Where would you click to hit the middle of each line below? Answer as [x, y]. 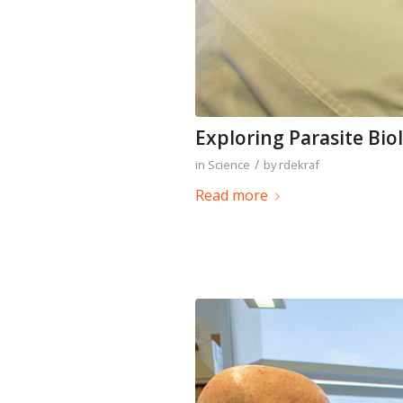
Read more [232, 195]
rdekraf [299, 164]
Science [229, 164]
